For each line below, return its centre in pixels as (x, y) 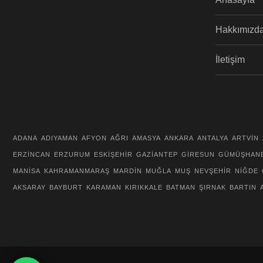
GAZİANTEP (157, 154)
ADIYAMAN (60, 138)
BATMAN (181, 187)
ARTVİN (245, 138)
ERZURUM (72, 154)
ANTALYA (213, 138)
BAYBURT (66, 187)
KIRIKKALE (144, 187)
